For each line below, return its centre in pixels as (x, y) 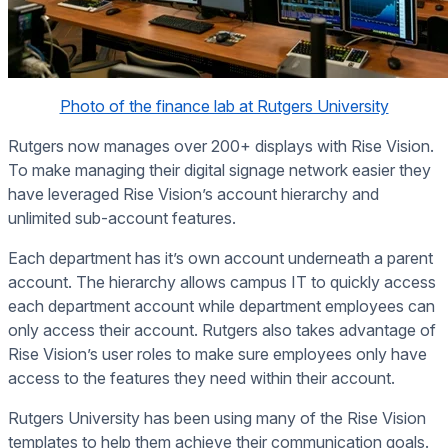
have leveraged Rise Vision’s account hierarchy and (193, 194)
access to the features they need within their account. (203, 378)
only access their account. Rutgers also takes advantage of (222, 330)
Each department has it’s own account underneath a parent (220, 258)
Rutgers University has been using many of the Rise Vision (217, 418)
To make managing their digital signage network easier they (219, 170)
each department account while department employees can (221, 306)
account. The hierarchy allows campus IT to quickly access (222, 282)
